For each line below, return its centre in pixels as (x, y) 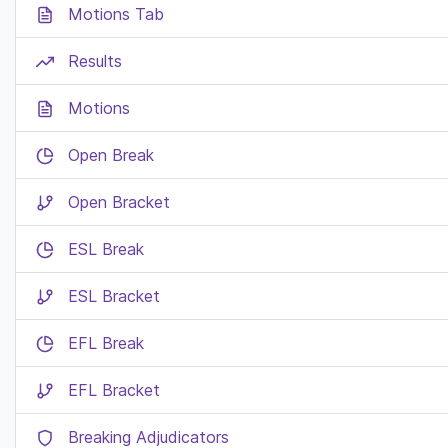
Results (95, 61)
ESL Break (106, 249)
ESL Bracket (114, 296)
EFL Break (106, 343)
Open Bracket (119, 202)
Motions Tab (116, 14)
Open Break (111, 155)
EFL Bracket (114, 390)
